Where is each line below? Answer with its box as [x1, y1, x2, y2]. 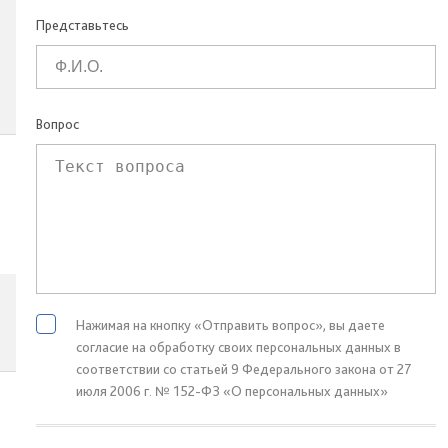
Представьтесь [36, 17, 129, 33]
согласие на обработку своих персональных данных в [76, 339, 401, 355]
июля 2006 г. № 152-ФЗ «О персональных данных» [76, 383, 388, 399]
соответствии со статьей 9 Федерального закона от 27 [76, 361, 411, 377]
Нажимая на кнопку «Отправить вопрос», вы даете [76, 317, 385, 333]
